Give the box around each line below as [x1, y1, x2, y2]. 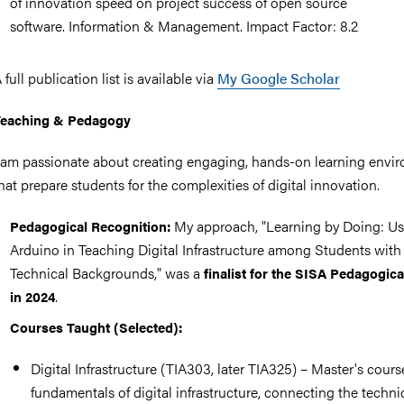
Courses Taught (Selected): [10, 317, 183, 336]
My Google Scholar [217, 68, 340, 88]
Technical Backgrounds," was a [10, 262, 205, 283]
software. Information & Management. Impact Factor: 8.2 [10, 15, 359, 36]
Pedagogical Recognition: [10, 216, 171, 235]
